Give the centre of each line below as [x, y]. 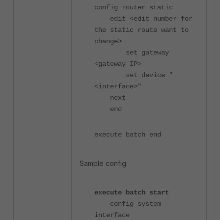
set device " [134, 75]
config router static [134, 7]
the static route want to [141, 30]
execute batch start [132, 192]
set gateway [132, 53]
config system [128, 204]
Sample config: [104, 163]
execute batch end [128, 135]
